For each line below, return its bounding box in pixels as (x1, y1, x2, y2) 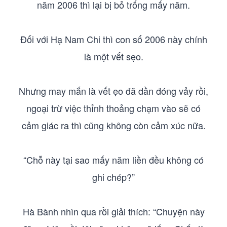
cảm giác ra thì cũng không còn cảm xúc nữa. (21, 119, 206, 132)
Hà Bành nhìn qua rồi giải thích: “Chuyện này (22, 205, 205, 218)
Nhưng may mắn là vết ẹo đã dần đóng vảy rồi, (19, 84, 208, 97)
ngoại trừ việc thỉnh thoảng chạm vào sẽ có (26, 101, 201, 115)
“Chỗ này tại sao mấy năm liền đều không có (23, 153, 204, 166)
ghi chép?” (92, 170, 135, 183)
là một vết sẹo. (84, 50, 143, 63)
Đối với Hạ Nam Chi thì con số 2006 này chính (20, 32, 207, 46)
